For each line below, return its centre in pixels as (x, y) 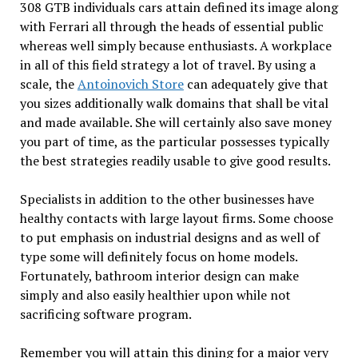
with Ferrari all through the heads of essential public (171, 27)
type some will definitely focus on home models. (158, 257)
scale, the (48, 84)
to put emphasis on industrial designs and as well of (169, 238)
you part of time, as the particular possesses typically (174, 142)
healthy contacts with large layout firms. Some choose (176, 219)
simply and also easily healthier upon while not (155, 295)
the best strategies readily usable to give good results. (175, 161)
